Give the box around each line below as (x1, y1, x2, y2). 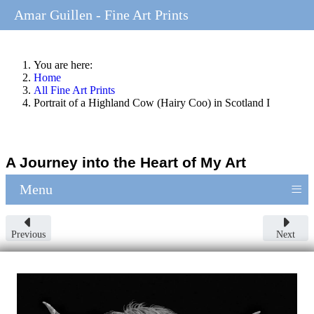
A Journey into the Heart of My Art (6, 153, 246, 170)
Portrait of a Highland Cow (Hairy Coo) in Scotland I (34, 97, 270, 109)
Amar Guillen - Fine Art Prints (14, 7, 189, 22)
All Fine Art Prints (34, 84, 115, 96)
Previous (11, 228, 46, 240)
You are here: (34, 59, 98, 71)
